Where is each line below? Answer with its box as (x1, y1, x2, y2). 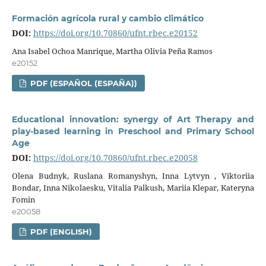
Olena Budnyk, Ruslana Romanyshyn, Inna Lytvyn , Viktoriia (11, 170, 255, 181)
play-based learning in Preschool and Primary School (11, 125, 255, 137)
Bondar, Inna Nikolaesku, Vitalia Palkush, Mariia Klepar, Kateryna (11, 182, 255, 193)
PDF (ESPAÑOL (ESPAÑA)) (28, 78, 138, 88)
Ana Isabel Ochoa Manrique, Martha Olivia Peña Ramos (11, 45, 213, 56)
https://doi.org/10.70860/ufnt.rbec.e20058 (33, 151, 198, 163)
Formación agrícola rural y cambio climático (11, 12, 204, 24)
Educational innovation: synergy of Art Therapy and (11, 113, 255, 125)
